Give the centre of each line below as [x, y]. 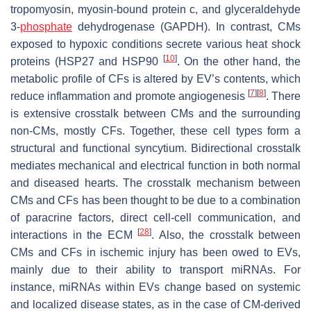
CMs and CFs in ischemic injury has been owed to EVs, [155, 252]
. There [283, 96]
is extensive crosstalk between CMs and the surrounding [155, 113]
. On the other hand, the [239, 61]
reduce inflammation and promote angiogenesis [129, 96]
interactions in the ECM [74, 235]
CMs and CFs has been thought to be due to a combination [155, 200]
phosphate [46, 26]
